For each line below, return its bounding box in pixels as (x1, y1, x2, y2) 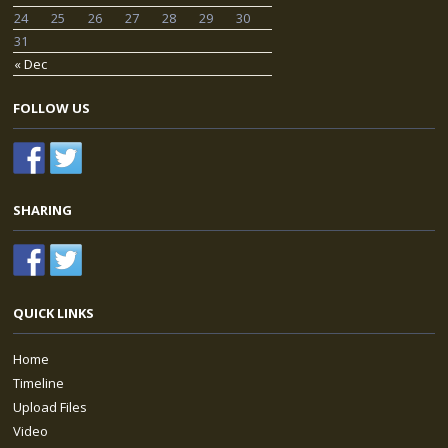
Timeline (13, 374, 65, 393)
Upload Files (13, 398, 88, 417)
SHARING (13, 201, 73, 220)
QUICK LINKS (13, 304, 95, 323)
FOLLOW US (13, 99, 91, 118)
